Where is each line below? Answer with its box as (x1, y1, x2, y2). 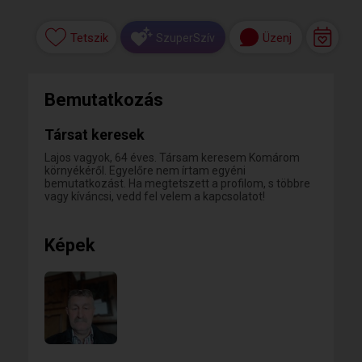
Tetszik (69, 31, 108, 46)
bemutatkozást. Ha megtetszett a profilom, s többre (44, 177, 310, 190)
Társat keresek (44, 126, 145, 143)
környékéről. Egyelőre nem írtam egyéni (44, 164, 246, 177)
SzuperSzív (156, 31, 215, 44)
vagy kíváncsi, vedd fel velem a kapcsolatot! (44, 190, 265, 203)
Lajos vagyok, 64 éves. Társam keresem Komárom (44, 151, 300, 164)
